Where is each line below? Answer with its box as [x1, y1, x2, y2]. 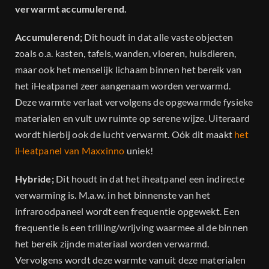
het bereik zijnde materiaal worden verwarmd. [15, 238, 210, 250]
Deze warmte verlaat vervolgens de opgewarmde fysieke [15, 96, 253, 108]
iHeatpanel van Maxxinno [15, 145, 125, 157]
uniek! [124, 145, 154, 157]
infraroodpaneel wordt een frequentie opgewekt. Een [15, 205, 240, 217]
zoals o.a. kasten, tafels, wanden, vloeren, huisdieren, [15, 47, 237, 59]
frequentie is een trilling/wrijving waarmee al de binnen [15, 222, 249, 234]
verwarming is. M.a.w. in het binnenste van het [15, 189, 211, 201]
